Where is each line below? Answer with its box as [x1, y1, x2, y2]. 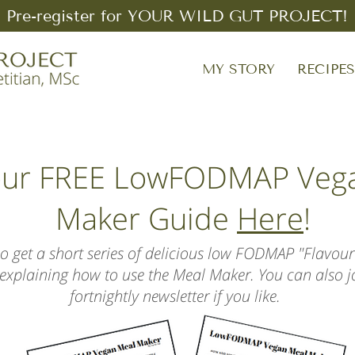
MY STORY [202, 61, 275, 78]
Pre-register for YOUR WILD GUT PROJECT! [6, 6, 348, 25]
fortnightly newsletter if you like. [70, 285, 284, 307]
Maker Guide [55, 197, 237, 239]
